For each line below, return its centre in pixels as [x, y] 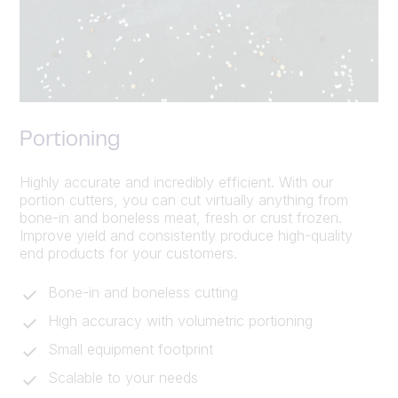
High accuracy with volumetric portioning [180, 320]
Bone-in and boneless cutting [143, 292]
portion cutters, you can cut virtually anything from [184, 199]
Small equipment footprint [131, 349]
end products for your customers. [128, 253]
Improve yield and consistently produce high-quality [186, 235]
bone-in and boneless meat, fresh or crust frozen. [181, 217]
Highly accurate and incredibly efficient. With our [176, 182]
